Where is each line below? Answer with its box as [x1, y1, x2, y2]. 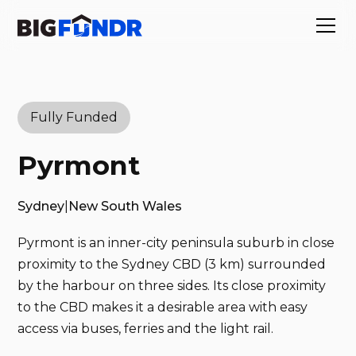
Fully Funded [30, 110, 118, 125]
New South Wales [68, 199, 183, 214]
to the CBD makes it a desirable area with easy [17, 300, 308, 315]
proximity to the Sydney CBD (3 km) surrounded [17, 257, 327, 272]
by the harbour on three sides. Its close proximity [17, 278, 327, 293]
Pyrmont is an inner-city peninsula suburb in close [17, 235, 335, 250]
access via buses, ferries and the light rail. [17, 321, 274, 336]
